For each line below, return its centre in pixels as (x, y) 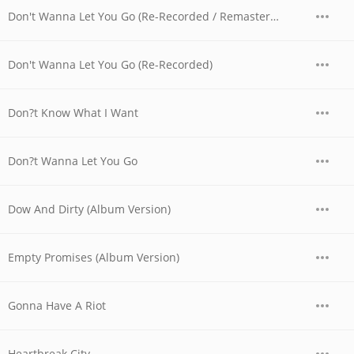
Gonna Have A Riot (57, 305)
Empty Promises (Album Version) (94, 257)
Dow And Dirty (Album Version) (89, 209)
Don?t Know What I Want (73, 113)
